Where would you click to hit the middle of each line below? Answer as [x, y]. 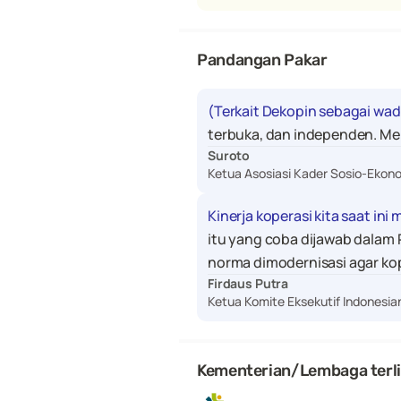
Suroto [229, 155]
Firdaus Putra [248, 283]
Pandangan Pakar [262, 60]
